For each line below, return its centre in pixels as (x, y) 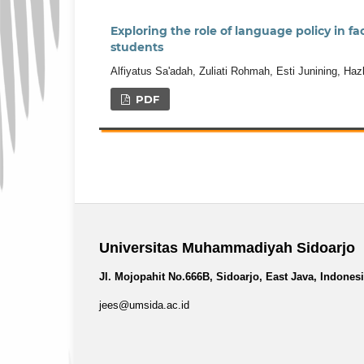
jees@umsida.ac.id (144, 305)
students (137, 48)
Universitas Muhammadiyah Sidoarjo (227, 248)
